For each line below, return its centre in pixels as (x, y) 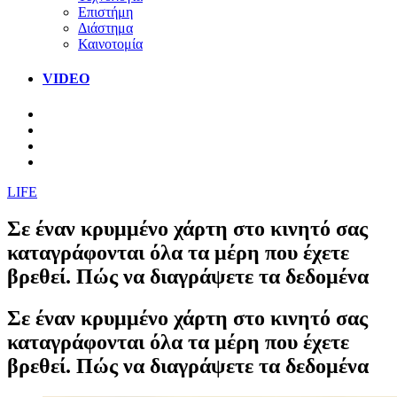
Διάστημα (105, 27)
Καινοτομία (110, 43)
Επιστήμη (105, 12)
